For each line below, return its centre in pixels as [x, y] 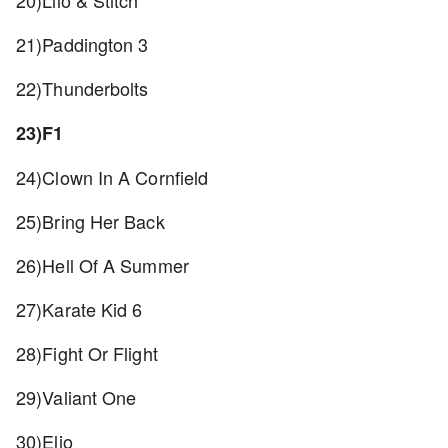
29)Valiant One [79, 397]
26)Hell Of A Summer [105, 265]
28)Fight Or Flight [89, 353]
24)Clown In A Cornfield [115, 177]
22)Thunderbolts [85, 88]
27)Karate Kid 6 [82, 309]
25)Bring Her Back [93, 221]
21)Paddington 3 [85, 44]
